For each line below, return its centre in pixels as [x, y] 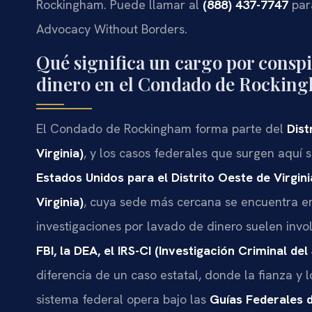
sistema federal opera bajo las [123, 299]
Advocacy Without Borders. [112, 29]
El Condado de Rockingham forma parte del [162, 128]
